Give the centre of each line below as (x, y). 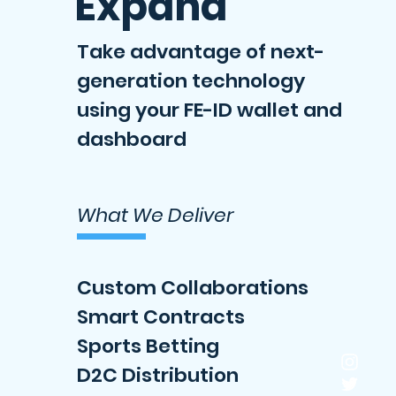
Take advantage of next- (201, 52)
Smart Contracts (161, 317)
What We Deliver (155, 215)
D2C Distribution (158, 375)
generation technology (191, 81)
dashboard (132, 139)
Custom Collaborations (193, 288)
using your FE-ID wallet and (209, 110)
